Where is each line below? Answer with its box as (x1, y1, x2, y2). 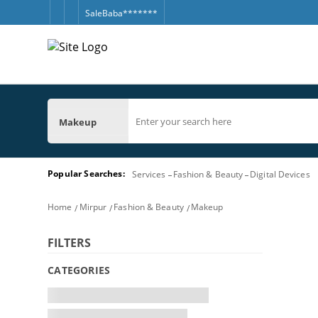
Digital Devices (250, 168, 310, 180)
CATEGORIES (48, 263, 111, 277)
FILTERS (48, 235, 92, 251)
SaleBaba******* (84, 7, 158, 19)
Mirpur (79, 200, 107, 213)
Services (131, 168, 166, 180)
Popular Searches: (48, 168, 125, 180)
